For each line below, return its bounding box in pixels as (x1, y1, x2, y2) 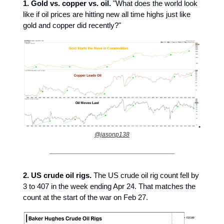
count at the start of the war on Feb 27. (23, 193, 148, 202)
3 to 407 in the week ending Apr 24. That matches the (23, 182, 195, 191)
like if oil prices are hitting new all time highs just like (23, 10, 190, 18)
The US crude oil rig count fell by (91, 171, 199, 180)
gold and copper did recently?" (23, 21, 121, 29)
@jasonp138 (94, 131, 129, 138)
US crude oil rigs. (31, 171, 91, 180)
